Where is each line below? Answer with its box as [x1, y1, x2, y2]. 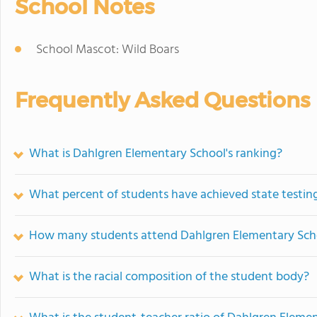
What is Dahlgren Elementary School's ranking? [29, 144, 282, 164]
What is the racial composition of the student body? [29, 267, 309, 287]
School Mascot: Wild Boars [36, 40, 179, 60]
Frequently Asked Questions [15, 87, 310, 113]
